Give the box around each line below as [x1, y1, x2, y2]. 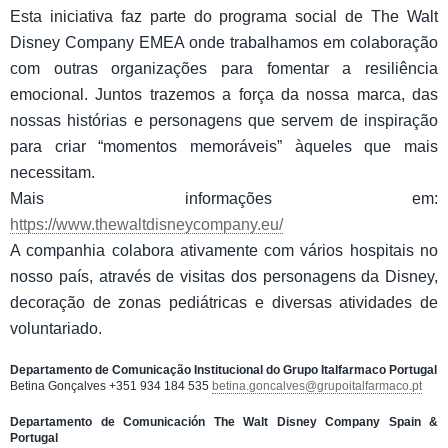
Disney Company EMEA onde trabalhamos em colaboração [10, 34, 438, 52]
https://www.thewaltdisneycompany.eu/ [10, 216, 283, 234]
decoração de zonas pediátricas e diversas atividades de [10, 294, 438, 312]
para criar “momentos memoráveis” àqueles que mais [10, 138, 438, 156]
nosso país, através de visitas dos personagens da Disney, [10, 268, 438, 286]
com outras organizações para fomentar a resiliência [10, 60, 438, 78]
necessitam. [10, 164, 95, 182]
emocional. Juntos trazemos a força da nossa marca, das [10, 86, 438, 104]
